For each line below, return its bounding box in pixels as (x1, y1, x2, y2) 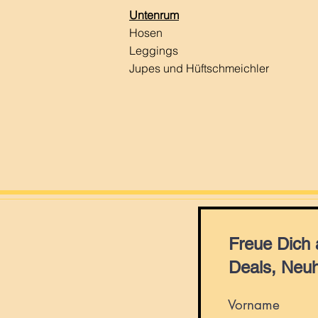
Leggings (129, 43, 178, 58)
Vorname (228, 296, 280, 314)
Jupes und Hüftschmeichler (129, 61, 272, 76)
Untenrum (129, 8, 179, 23)
